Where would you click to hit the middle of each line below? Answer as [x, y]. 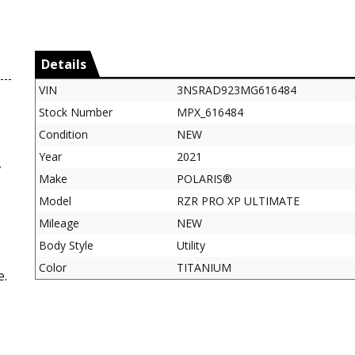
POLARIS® [204, 178]
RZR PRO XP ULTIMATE [238, 200]
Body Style [66, 245]
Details [64, 64]
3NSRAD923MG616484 [237, 90]
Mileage [59, 223]
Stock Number [76, 112]
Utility [191, 245]
